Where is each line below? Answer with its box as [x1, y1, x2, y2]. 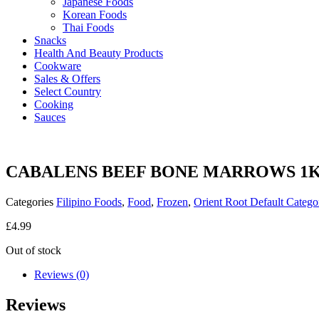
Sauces [34, 110, 66, 123]
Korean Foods [63, 8, 127, 21]
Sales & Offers [34, 72, 100, 85]
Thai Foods [63, 21, 114, 33]
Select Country [34, 85, 101, 98]
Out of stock [6, 244, 61, 256]
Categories [6, 195, 53, 208]
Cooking [34, 98, 73, 110]
